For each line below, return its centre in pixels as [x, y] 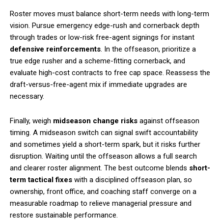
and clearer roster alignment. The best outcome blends [99, 168]
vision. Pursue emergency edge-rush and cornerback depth [105, 25]
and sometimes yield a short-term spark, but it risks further [105, 144]
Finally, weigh [31, 121]
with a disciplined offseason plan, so [132, 179]
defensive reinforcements [55, 49]
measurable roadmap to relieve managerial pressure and [101, 203]
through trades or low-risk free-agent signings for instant [102, 37]
